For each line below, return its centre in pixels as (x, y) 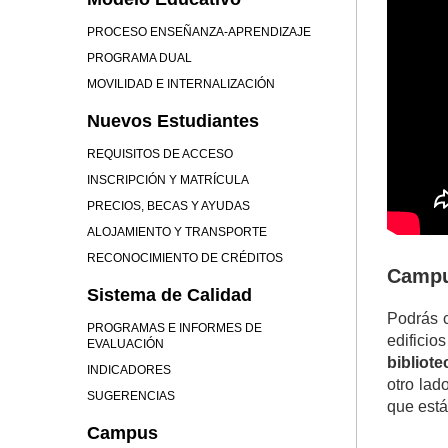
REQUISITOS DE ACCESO (160, 154)
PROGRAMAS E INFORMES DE (174, 328)
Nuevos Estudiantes (173, 121)
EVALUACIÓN (125, 344)
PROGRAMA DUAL (139, 58)
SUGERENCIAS (131, 396)
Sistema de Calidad (169, 295)
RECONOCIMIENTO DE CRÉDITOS (185, 258)
